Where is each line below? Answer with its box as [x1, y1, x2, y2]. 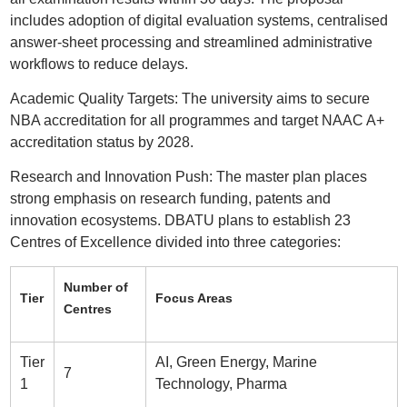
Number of [63, 280, 128, 294]
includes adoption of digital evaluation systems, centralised [9, 13, 388, 28]
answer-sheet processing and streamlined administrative [9, 35, 372, 50]
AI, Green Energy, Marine [154, 354, 317, 370]
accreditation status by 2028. [9, 134, 194, 150]
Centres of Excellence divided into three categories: [9, 234, 341, 250]
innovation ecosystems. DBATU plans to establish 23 [9, 213, 351, 228]
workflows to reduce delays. [9, 56, 188, 72]
